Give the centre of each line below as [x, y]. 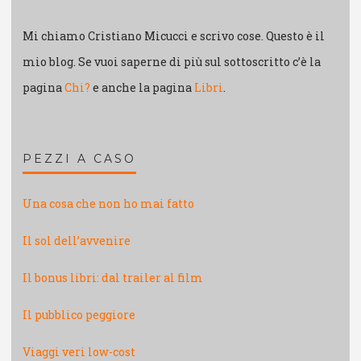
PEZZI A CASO [79, 159]
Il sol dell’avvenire [77, 241]
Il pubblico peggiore [79, 315]
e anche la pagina [142, 88]
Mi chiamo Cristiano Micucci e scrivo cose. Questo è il [174, 36]
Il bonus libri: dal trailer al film [113, 278]
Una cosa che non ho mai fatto [108, 204]
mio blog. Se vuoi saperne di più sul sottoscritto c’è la [172, 62]
